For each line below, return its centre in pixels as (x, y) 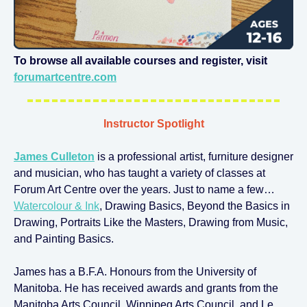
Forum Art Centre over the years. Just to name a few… (144, 189)
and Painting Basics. (64, 239)
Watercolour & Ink (57, 206)
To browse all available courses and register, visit (140, 61)
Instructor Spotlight (153, 124)
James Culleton (54, 157)
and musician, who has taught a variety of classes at (139, 173)
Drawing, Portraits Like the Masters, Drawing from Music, (151, 222)
